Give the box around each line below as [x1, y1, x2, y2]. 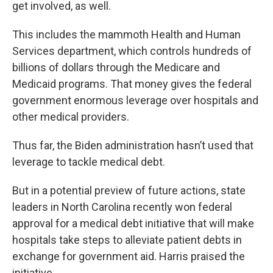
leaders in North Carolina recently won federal [12, 200, 232, 213]
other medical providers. [12, 110, 129, 123]
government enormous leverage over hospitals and [12, 94, 258, 107]
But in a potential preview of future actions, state [12, 184, 246, 197]
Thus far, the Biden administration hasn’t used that [12, 139, 253, 152]
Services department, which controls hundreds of [12, 44, 252, 57]
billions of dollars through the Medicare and [12, 61, 220, 74]
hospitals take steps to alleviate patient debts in [12, 233, 242, 246]
